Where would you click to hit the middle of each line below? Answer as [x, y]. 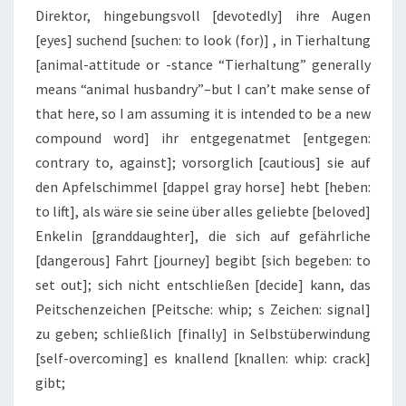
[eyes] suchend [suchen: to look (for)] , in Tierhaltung [203, 40]
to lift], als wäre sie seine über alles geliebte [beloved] [203, 212]
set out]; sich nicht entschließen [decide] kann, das [203, 285]
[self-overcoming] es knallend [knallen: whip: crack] [203, 358]
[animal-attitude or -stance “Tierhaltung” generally [203, 65]
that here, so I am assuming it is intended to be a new [203, 114]
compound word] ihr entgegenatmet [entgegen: [203, 138]
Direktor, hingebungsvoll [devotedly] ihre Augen [203, 16]
